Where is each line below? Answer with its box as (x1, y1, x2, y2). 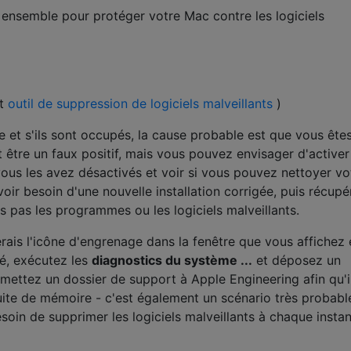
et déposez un (252, 252, 341, 269)
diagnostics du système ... (92, 252, 252, 269)
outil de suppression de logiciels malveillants (8, 96, 273, 112)
